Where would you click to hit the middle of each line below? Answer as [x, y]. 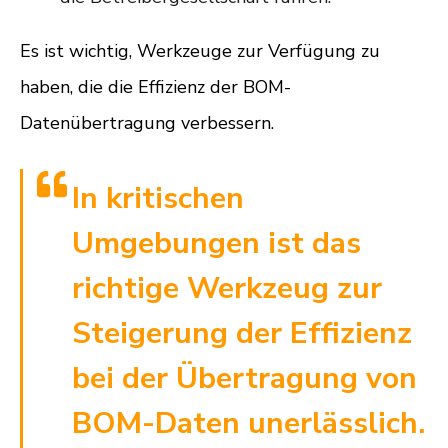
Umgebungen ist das [216, 244]
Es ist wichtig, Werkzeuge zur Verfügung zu [200, 51]
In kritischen [158, 199]
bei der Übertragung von [244, 379]
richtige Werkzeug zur [227, 289]
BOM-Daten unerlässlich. [248, 424]
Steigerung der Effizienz [242, 334]
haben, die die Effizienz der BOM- [155, 87]
